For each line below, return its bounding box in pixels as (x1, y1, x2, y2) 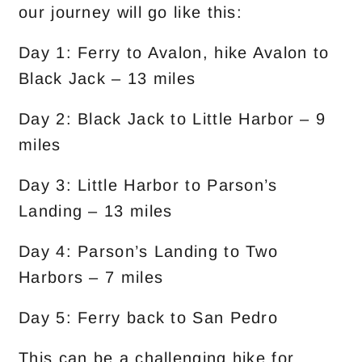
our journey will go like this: (19, 3, 243, 21)
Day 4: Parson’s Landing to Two (19, 242, 278, 260)
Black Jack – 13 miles (19, 69, 196, 87)
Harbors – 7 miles (19, 268, 164, 286)
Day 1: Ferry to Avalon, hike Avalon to (19, 44, 330, 61)
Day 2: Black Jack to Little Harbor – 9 (19, 110, 326, 128)
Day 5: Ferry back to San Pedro (19, 309, 278, 326)
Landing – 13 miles (19, 202, 173, 220)
